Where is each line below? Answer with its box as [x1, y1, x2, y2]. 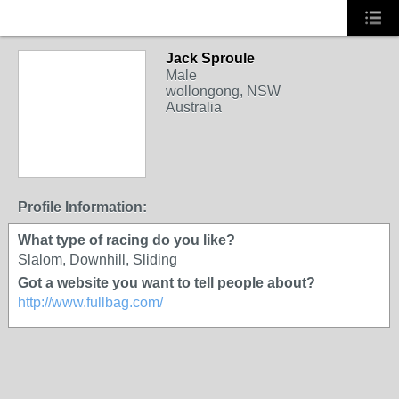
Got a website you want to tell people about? [18, 275, 315, 290]
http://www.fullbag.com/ [18, 295, 163, 310]
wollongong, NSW [166, 84, 281, 99]
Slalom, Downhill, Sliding [18, 252, 177, 267]
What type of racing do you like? [18, 232, 235, 248]
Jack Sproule [166, 51, 255, 66]
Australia [166, 100, 222, 115]
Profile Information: [18, 199, 147, 215]
